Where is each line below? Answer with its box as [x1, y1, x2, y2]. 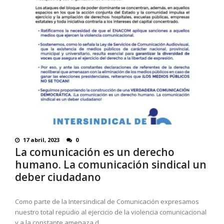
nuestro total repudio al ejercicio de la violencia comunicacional [15, 207, 206, 217]
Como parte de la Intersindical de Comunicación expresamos [15, 197, 199, 206]
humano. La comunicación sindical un [15, 157, 206, 172]
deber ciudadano [15, 170, 101, 184]
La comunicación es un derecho [15, 145, 174, 159]
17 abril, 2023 [23, 136, 59, 144]
